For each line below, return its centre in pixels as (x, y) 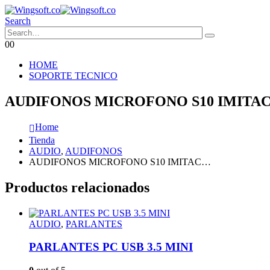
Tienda (42, 140)
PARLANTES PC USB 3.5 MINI (111, 247)
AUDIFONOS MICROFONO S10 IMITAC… (120, 162)
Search (18, 21)
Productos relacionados (77, 187)
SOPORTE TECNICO (73, 76)
